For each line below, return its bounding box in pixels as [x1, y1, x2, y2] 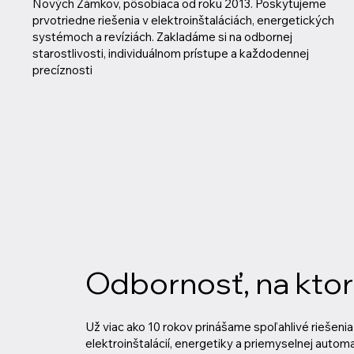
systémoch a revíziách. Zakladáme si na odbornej [32, 28, 292, 44]
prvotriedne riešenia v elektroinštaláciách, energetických [32, 12, 334, 28]
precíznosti [32, 62, 92, 77]
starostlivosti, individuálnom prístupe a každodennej [32, 45, 309, 61]
